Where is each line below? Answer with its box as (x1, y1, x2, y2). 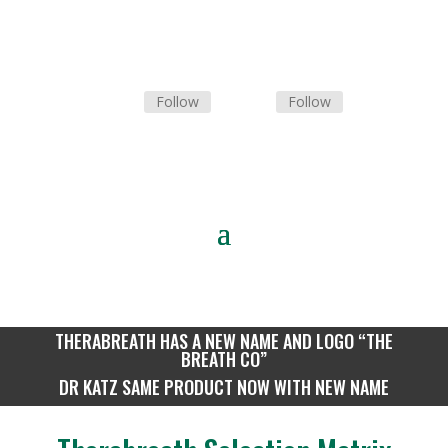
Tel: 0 (159, 129, 200, 152)
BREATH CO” (180, 345, 267, 372)
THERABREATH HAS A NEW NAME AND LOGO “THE (54, 327, 393, 354)
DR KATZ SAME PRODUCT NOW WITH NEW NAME (58, 373, 389, 400)
